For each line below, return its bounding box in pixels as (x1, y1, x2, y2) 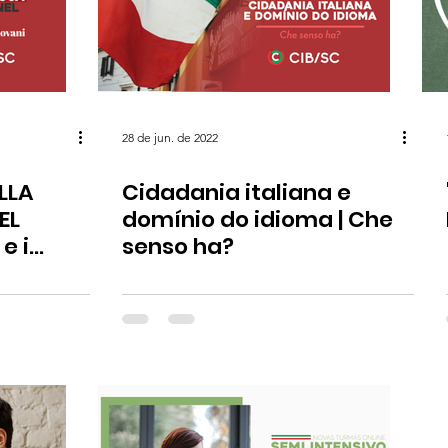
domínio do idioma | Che (122, 204, 393, 235)
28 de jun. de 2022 (122, 129, 218, 145)
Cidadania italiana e (122, 177, 351, 208)
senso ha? (122, 231, 234, 262)
